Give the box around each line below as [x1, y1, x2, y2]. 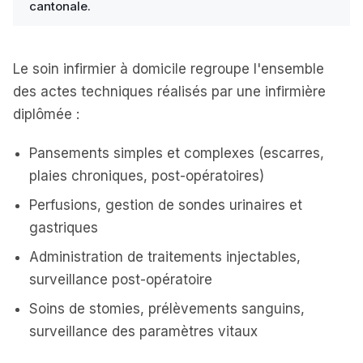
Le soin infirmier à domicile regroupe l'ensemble [13, 61, 324, 77]
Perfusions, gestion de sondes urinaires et [29, 197, 302, 213]
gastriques [29, 220, 98, 236]
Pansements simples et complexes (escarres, [29, 145, 324, 161]
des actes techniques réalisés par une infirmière [13, 83, 326, 100]
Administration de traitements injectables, [29, 249, 301, 265]
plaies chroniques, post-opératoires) [29, 168, 264, 184]
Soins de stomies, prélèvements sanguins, [29, 301, 305, 317]
